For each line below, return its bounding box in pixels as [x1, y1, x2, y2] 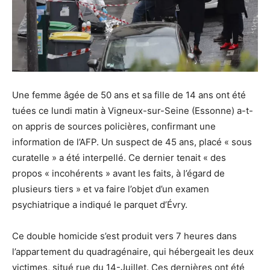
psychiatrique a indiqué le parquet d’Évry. [12, 199, 187, 211]
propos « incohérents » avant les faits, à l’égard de [12, 168, 225, 180]
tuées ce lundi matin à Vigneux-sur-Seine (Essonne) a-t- [12, 105, 253, 117]
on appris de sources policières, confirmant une [12, 121, 216, 133]
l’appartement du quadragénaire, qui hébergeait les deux [12, 246, 254, 258]
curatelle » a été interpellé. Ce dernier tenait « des [12, 152, 226, 164]
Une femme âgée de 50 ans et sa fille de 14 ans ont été [12, 89, 246, 101]
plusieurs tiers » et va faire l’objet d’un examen [12, 183, 209, 195]
